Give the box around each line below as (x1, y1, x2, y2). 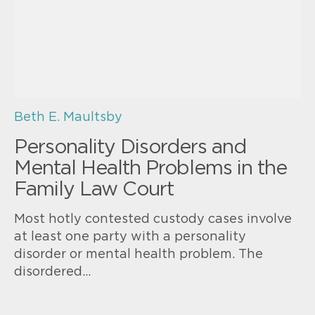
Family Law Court (14, 179, 174, 200)
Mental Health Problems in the (14, 158, 287, 179)
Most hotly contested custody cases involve (14, 212, 292, 226)
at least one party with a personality (14, 230, 246, 243)
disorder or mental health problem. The (14, 247, 263, 261)
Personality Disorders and (14, 137, 246, 157)
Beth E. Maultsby (14, 110, 122, 124)
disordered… (14, 265, 91, 278)
